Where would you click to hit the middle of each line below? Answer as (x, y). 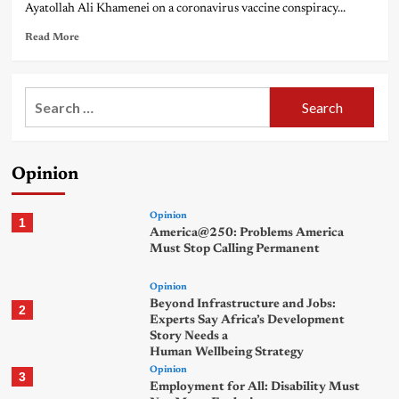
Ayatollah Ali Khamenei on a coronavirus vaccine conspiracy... (185, 9)
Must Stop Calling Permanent (235, 250)
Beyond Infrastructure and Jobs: (243, 305)
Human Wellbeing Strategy (227, 353)
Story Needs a (189, 337)
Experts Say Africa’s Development (248, 321)
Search (46, 98)
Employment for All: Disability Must (255, 388)
